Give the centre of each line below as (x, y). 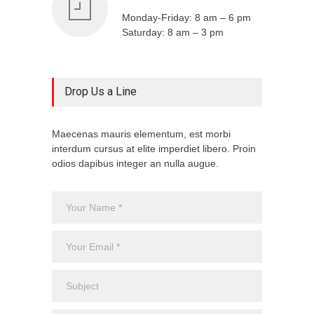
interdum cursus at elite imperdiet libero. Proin (154, 148)
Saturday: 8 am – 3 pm (173, 32)
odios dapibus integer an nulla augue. (135, 163)
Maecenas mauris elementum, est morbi (141, 134)
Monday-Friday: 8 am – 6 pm (186, 17)
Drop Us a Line (101, 91)
